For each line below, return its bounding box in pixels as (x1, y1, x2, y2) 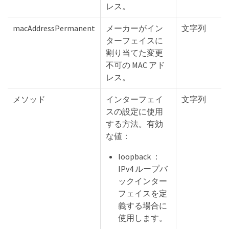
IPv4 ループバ (118, 163, 168, 174)
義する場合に (118, 200, 167, 211)
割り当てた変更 (106, 47, 163, 58)
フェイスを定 (118, 188, 167, 198)
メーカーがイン (106, 22, 163, 33)
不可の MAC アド (106, 59, 165, 70)
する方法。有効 (106, 118, 163, 129)
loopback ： (118, 151, 161, 162)
